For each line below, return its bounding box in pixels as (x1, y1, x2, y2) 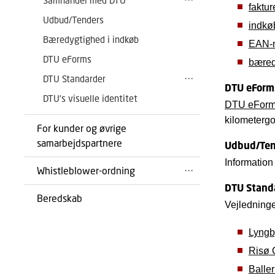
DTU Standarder (43, 73, 106, 84)
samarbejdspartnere (37, 137, 122, 149)
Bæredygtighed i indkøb (43, 34, 139, 45)
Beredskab (37, 192, 82, 204)
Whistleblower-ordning (37, 165, 135, 176)
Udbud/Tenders (43, 14, 104, 25)
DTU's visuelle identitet (43, 93, 137, 104)
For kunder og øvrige (37, 122, 126, 134)
